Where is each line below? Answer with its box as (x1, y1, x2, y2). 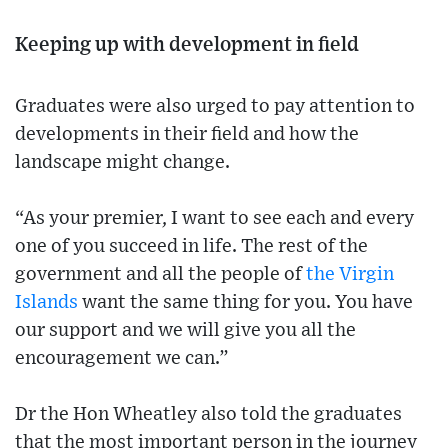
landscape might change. (15, 152, 230, 172)
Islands (15, 292, 78, 312)
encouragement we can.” (15, 348, 229, 368)
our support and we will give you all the (15, 320, 356, 340)
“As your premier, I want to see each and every (15, 208, 414, 228)
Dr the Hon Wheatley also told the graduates (15, 404, 402, 424)
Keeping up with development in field (15, 34, 359, 55)
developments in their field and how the (15, 124, 359, 144)
